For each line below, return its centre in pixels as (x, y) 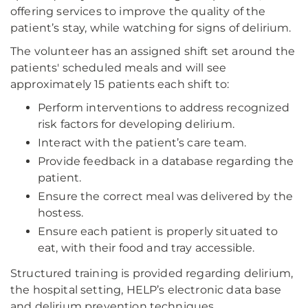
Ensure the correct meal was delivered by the (166, 196)
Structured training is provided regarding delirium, (152, 273)
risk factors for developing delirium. (136, 124)
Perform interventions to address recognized (164, 108)
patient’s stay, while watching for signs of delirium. (151, 28)
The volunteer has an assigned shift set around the (153, 51)
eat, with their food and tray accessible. (146, 248)
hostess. (61, 213)
